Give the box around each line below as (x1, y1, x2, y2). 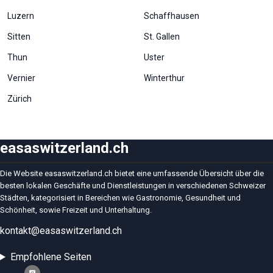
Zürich (7, 94, 32, 104)
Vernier (7, 73, 35, 83)
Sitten (7, 32, 30, 41)
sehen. (19, 19, 44, 30)
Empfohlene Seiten (10, 251, 91, 263)
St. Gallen (144, 32, 180, 41)
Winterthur (144, 73, 185, 83)
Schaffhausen (144, 11, 199, 21)
